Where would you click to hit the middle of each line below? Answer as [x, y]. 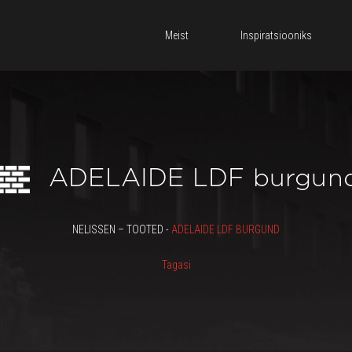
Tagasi [176, 265]
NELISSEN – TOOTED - [122, 229]
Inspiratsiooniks [276, 35]
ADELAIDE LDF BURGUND [225, 229]
